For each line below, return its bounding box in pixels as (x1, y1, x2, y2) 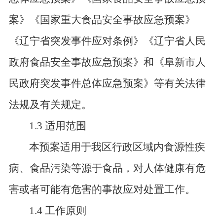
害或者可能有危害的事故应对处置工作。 (8, 184, 195, 195)
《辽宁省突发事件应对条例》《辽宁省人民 (8, 35, 206, 47)
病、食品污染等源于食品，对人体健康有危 (8, 162, 206, 174)
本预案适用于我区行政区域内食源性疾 (29, 141, 206, 153)
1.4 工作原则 (29, 205, 87, 217)
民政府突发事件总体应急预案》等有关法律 (8, 77, 206, 89)
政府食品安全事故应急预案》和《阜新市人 (8, 56, 206, 68)
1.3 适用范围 (29, 120, 87, 132)
